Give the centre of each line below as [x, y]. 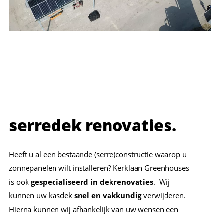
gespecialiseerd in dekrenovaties [92, 182]
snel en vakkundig [108, 196]
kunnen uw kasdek [41, 196]
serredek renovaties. [93, 125]
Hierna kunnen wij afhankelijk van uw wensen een [94, 209]
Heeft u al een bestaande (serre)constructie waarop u [98, 154]
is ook [20, 182]
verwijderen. [164, 196]
